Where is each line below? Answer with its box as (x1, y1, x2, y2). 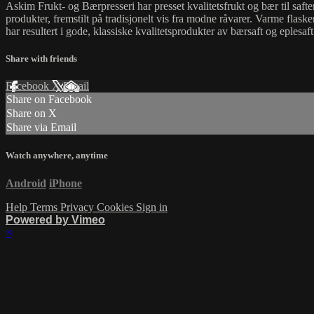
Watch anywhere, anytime (6, 150, 108, 161)
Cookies (97, 200, 136, 213)
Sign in (136, 200, 168, 213)
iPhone (49, 177, 82, 189)
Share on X (6, 107, 57, 120)
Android (6, 177, 46, 189)
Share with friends (6, 53, 77, 64)
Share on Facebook (6, 93, 92, 106)
